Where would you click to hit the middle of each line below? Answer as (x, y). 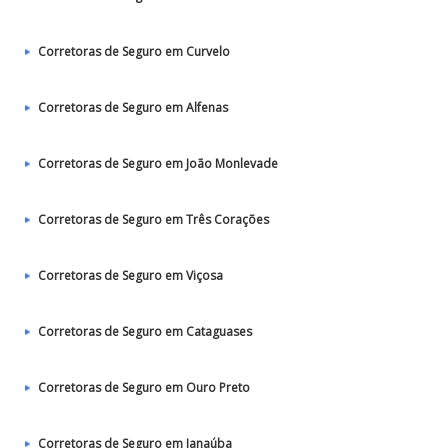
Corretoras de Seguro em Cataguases (145, 331)
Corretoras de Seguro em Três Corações (153, 219)
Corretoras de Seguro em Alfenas (133, 107)
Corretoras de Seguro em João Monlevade (158, 163)
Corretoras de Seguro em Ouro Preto (144, 387)
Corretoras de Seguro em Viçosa (130, 275)
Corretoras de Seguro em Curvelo (134, 51)
